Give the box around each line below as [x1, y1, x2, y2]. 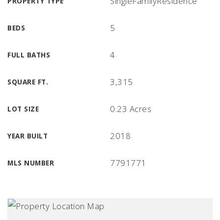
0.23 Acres [110, 103, 151, 114]
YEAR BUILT [7, 131, 48, 140]
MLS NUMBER [7, 158, 54, 167]
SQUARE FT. [7, 77, 48, 86]
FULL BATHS [7, 50, 50, 59]
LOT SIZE [7, 104, 39, 113]
